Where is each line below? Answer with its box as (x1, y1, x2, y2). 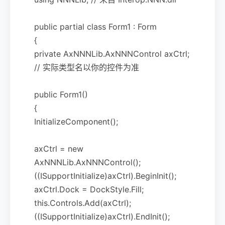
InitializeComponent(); (34, 116, 118, 127)
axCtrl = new (34, 143, 83, 154)
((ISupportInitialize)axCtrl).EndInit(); (34, 211, 170, 221)
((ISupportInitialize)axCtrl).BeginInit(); (34, 170, 176, 181)
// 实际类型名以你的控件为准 (34, 62, 139, 72)
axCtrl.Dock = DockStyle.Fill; (34, 184, 144, 194)
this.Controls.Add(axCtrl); (34, 197, 131, 208)
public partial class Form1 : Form (34, 21, 157, 32)
